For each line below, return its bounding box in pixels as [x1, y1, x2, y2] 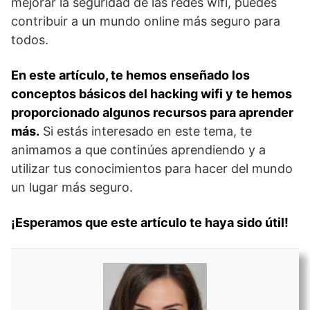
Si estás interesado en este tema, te [39, 123, 252, 138]
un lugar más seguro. [11, 179, 133, 194]
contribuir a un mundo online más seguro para [11, 13, 280, 28]
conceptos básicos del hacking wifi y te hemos [11, 86, 292, 101]
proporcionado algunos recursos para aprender [11, 104, 293, 120]
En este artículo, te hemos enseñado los [11, 67, 250, 82]
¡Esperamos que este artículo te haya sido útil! [11, 215, 289, 230]
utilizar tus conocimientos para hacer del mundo [11, 161, 293, 176]
